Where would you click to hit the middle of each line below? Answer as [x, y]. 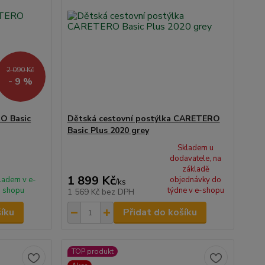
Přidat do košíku [160, 212]
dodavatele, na [196, 159]
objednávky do [196, 180]
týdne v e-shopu [195, 190]
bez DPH [118, 192]
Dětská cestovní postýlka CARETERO [143, 119]
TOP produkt [92, 251]
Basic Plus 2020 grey [108, 130]
